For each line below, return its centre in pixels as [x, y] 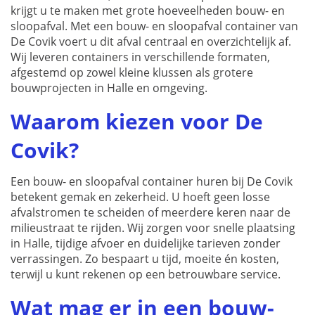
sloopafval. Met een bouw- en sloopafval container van [154, 26]
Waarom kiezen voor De [137, 121]
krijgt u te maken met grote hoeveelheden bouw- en [148, 10]
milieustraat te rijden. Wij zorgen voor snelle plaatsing [153, 227]
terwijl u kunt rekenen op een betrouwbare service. [146, 274]
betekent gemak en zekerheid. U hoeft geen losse [140, 197]
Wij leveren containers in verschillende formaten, [140, 57]
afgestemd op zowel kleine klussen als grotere [132, 72]
